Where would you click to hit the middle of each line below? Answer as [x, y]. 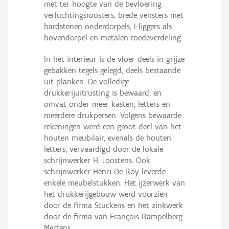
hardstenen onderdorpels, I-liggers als [108, 27]
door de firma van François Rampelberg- [114, 217]
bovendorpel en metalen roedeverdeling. [113, 38]
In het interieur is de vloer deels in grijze [114, 59]
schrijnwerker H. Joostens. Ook [97, 161]
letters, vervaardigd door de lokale [104, 149]
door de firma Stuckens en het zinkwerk [113, 205]
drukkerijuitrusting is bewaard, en [103, 93]
